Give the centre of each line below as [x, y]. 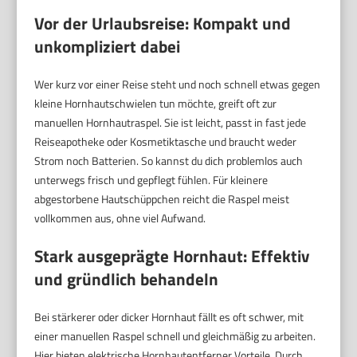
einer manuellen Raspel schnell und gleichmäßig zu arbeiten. [175, 336]
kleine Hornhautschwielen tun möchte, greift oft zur [156, 104]
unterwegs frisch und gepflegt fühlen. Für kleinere [151, 180]
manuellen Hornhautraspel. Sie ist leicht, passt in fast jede [171, 123]
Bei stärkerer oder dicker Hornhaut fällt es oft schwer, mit [169, 317]
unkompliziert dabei [108, 47]
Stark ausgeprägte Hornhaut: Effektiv [172, 256]
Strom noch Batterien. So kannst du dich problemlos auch [169, 161]
